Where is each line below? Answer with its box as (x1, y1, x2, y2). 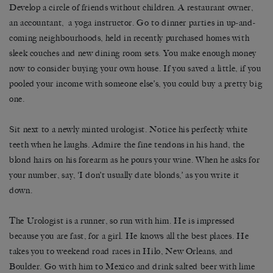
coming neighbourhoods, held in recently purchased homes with (9, 33, 250, 44)
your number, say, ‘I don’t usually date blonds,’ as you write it (9, 170, 239, 181)
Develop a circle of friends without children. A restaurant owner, (9, 2, 253, 13)
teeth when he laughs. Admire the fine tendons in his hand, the (9, 140, 245, 151)
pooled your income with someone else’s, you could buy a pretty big (9, 79, 263, 90)
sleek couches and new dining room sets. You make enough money (9, 48, 257, 59)
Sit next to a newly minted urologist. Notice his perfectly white (9, 124, 248, 135)
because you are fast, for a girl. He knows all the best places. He (9, 231, 249, 242)
